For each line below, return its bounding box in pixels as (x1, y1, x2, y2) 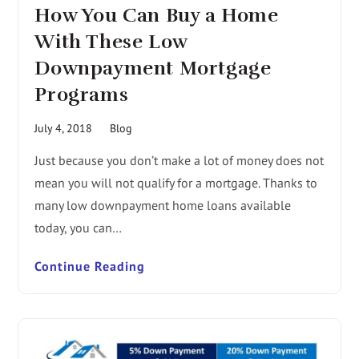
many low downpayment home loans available (34, 196, 292, 213)
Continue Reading (34, 257, 146, 274)
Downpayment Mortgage (34, 55, 272, 80)
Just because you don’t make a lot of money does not (34, 151, 325, 168)
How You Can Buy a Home (34, 2, 279, 27)
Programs (34, 82, 129, 107)
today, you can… (34, 219, 123, 236)
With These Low (34, 29, 188, 54)
